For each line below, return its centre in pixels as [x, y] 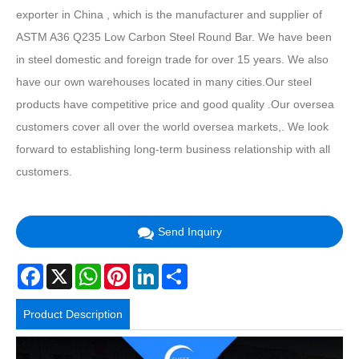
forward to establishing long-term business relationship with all [173, 149]
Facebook [69, 270]
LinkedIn [180, 270]
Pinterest [152, 270]
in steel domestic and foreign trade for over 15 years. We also [172, 60]
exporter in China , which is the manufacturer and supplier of [169, 15]
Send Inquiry [190, 231]
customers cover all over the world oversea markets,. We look [172, 127]
